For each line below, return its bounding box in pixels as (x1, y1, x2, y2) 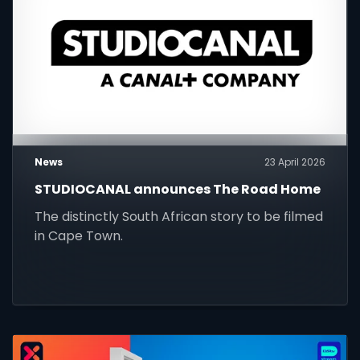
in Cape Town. (35, 226, 124, 245)
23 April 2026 (264, 154, 325, 169)
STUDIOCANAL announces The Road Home (35, 179, 321, 198)
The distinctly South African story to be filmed (35, 207, 324, 226)
